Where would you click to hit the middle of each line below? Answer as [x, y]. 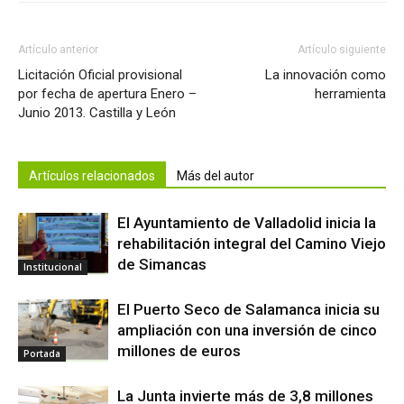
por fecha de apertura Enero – [107, 94]
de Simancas [162, 265]
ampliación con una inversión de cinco [247, 331]
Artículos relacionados [92, 176]
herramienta [350, 94]
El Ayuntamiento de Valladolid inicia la [247, 223]
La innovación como [326, 75]
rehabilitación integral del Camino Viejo [252, 244]
